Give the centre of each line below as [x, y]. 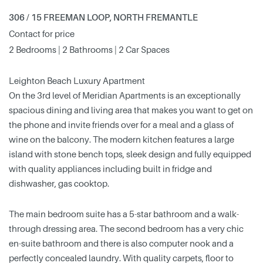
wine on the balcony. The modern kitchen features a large [122, 139]
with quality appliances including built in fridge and [110, 169]
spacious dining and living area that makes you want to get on [131, 110]
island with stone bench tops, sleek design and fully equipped [130, 154]
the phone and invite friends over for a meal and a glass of [121, 125]
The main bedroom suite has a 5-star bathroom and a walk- [124, 214]
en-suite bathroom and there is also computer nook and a [121, 243]
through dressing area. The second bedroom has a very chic [126, 229]
